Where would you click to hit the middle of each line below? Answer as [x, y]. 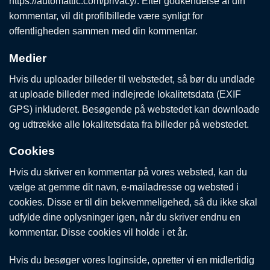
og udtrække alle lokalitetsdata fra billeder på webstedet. [129, 124]
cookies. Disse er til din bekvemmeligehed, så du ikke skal [133, 202]
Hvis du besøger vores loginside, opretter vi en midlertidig [132, 260]
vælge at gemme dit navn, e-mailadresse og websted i [124, 187]
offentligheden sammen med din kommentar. [103, 31]
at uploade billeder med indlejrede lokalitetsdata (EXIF [125, 94]
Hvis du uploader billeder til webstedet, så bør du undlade [132, 79]
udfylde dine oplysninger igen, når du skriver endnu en [125, 217]
